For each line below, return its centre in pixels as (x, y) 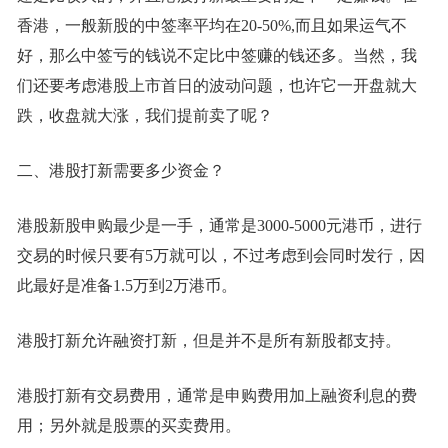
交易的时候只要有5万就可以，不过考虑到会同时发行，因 (220, 255)
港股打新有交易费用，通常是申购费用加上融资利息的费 (216, 395)
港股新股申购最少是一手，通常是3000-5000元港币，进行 (219, 225)
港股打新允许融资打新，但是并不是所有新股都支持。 (208, 340)
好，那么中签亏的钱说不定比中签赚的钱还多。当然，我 (216, 55)
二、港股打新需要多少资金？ (120, 170)
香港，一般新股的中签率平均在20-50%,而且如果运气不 (211, 25)
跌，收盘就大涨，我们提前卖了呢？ (144, 115)
